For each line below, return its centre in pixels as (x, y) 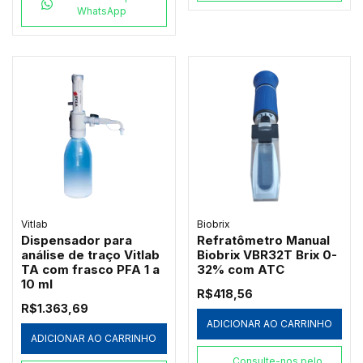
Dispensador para (77, 241)
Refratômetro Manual (263, 241)
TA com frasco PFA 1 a (90, 270)
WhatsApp (102, 11)
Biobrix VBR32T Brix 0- (267, 255)
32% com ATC (240, 270)
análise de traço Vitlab (90, 255)
